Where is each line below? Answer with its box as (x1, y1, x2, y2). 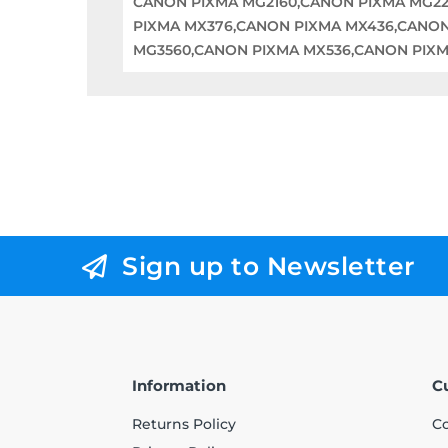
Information (132, 376, 226, 396)
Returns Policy (132, 415, 236, 434)
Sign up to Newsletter (122, 251, 416, 282)
